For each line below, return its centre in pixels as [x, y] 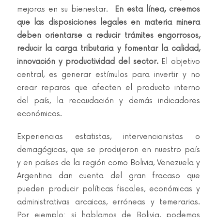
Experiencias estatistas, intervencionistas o [108, 137]
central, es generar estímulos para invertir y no [108, 75]
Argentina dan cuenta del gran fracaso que [108, 176]
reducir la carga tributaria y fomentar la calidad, [108, 49]
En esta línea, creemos [157, 9]
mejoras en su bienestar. [66, 9]
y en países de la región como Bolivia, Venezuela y [108, 163]
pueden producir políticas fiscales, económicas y [108, 189]
